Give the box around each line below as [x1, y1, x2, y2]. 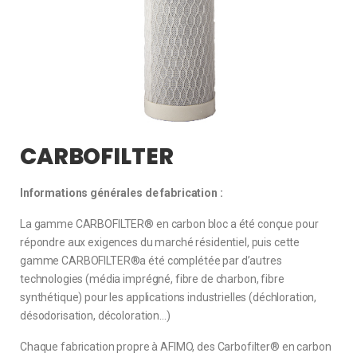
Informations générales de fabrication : [20, 186, 223, 200]
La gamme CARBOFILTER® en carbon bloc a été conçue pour [20, 218, 319, 231]
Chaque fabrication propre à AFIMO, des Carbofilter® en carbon [20, 340, 331, 354]
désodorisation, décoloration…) [20, 309, 171, 323]
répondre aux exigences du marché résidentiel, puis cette [20, 236, 300, 249]
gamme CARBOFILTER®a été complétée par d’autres [20, 254, 282, 268]
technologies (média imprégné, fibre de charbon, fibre [20, 273, 284, 286]
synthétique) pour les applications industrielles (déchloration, [20, 291, 317, 304]
